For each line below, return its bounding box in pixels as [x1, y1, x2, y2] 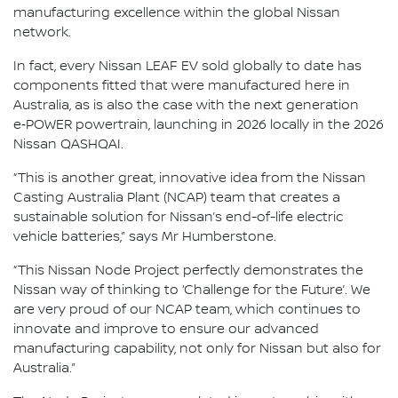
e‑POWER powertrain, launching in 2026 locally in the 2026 [13, 117, 384, 133]
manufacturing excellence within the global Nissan [13, 5, 340, 21]
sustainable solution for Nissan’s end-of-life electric [13, 210, 343, 226]
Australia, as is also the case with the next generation [13, 98, 359, 114]
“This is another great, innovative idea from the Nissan [13, 171, 366, 187]
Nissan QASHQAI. [13, 137, 123, 153]
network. [13, 25, 71, 41]
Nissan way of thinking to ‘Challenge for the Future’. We [13, 283, 370, 298]
